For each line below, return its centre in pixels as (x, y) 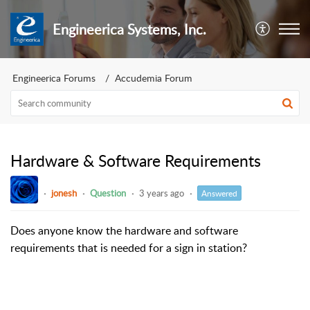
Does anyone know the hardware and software (124, 230)
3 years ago (162, 193)
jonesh (64, 193)
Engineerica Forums (54, 78)
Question (108, 193)
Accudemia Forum (154, 78)
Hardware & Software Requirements (136, 161)
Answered (219, 193)
